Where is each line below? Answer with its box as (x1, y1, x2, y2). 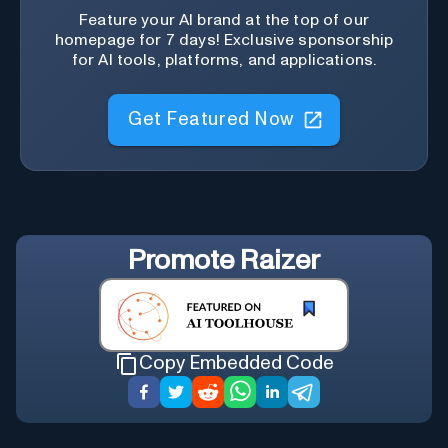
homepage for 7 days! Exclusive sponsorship (54, 32, 394, 49)
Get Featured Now (128, 100, 294, 120)
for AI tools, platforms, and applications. (71, 52, 377, 69)
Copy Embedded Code (138, 354, 334, 374)
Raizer (240, 247, 320, 276)
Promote (128, 247, 240, 276)
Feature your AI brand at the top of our (79, 12, 369, 29)
